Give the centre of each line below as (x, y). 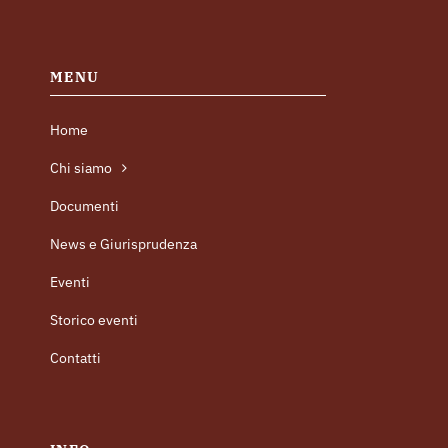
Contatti (75, 358)
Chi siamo (80, 168)
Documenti (84, 206)
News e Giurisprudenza (123, 244)
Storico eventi (93, 320)
